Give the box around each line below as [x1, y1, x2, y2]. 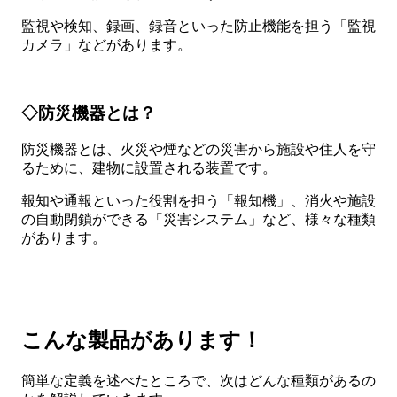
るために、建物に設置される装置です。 [21, 160, 276, 176]
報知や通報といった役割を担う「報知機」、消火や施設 [21, 193, 376, 209]
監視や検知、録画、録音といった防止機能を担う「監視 [21, 18, 376, 34]
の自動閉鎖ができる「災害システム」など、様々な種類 [21, 212, 376, 228]
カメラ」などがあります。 [21, 36, 191, 52]
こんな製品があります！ [21, 329, 262, 353]
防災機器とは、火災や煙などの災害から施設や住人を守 [21, 142, 376, 158]
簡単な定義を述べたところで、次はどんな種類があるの [21, 373, 376, 389]
